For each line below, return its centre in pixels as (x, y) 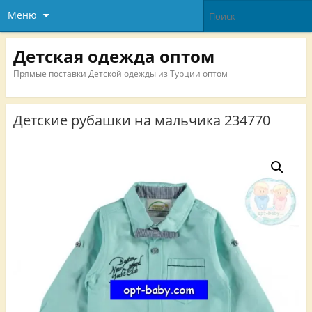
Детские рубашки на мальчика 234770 (141, 120)
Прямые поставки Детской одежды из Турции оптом (120, 73)
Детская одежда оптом (114, 56)
